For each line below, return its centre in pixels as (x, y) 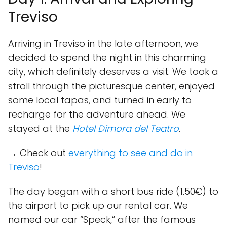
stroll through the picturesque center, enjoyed (111, 86)
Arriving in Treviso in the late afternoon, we (103, 43)
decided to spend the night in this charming (107, 58)
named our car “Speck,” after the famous (102, 220)
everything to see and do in (130, 153)
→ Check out (38, 153)
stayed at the (40, 128)
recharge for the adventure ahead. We (97, 114)
